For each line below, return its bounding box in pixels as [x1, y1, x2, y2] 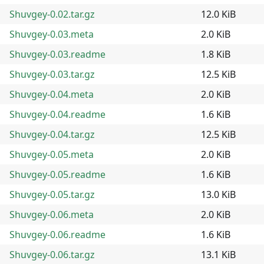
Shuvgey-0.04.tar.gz [9, 127, 95, 141]
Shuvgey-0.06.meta [9, 207, 94, 221]
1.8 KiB [201, 47, 230, 61]
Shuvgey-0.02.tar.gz [9, 7, 95, 21]
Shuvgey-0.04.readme [9, 107, 105, 121]
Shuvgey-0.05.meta [9, 147, 94, 161]
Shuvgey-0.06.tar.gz [9, 247, 95, 261]
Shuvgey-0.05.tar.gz [9, 187, 95, 201]
